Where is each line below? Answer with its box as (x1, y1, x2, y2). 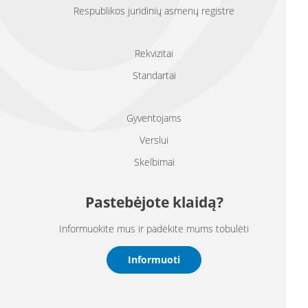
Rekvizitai (135, 46, 173, 60)
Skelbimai (133, 155, 175, 168)
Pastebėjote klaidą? (85, 192, 223, 212)
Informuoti (128, 253, 180, 267)
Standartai (132, 68, 176, 82)
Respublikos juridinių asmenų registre (74, 3, 234, 17)
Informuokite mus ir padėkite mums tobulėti (59, 222, 249, 236)
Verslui (140, 133, 168, 146)
